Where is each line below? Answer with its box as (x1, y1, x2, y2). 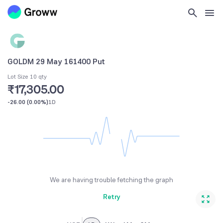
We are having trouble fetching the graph (50, 175, 173, 185)
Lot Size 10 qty (7, 73, 47, 81)
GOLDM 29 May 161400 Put (7, 56, 105, 67)
